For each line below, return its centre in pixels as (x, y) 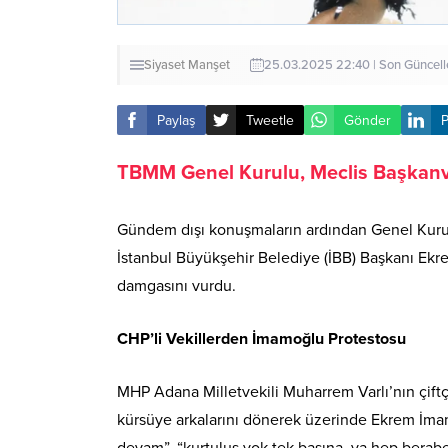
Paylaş (176, 120)
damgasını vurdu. (176, 286)
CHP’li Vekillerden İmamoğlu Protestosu (261, 339)
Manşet (209, 65)
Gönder (367, 120)
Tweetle (270, 120)
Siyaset (164, 65)
